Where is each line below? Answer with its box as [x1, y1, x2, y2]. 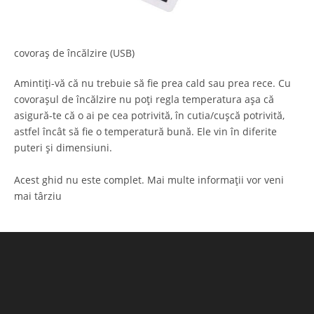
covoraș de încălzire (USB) [14, 46, 135, 60]
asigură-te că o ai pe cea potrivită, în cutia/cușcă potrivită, [14, 109, 285, 123]
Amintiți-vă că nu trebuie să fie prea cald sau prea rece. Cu [14, 76, 291, 90]
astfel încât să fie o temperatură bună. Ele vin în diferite [14, 125, 277, 139]
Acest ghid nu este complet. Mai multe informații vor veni [14, 173, 284, 187]
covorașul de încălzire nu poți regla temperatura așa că [14, 93, 274, 107]
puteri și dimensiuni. [14, 141, 112, 155]
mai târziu [14, 189, 62, 203]
